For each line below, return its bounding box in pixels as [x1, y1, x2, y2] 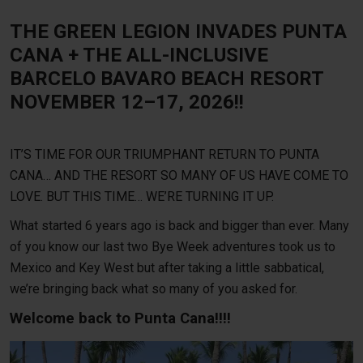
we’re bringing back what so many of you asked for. [10, 280, 297, 297]
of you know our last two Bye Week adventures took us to [10, 238, 335, 254]
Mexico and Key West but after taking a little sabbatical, [10, 259, 324, 275]
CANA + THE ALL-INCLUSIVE [10, 43, 268, 66]
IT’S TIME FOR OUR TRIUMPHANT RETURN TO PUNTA [10, 146, 319, 162]
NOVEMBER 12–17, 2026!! [10, 90, 244, 113]
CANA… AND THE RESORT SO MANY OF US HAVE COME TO [10, 167, 348, 183]
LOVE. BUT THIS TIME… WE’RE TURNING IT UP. [10, 188, 277, 204]
